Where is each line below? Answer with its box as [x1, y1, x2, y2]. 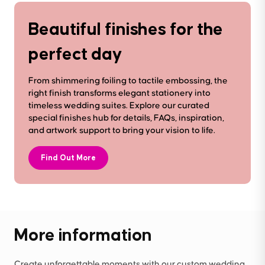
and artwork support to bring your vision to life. [28, 126, 215, 135]
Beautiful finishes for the [28, 18, 224, 39]
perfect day [28, 43, 122, 64]
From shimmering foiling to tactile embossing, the [28, 76, 228, 86]
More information [14, 224, 153, 245]
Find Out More [41, 153, 96, 163]
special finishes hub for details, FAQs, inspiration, [28, 114, 224, 123]
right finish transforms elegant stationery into [28, 89, 211, 98]
